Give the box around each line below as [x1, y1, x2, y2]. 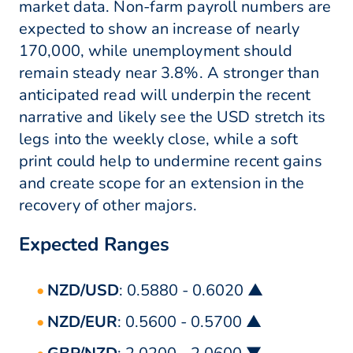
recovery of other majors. [19, 195, 197, 217]
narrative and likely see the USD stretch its [19, 106, 325, 128]
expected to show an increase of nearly [19, 18, 300, 40]
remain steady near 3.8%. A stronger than [19, 62, 320, 84]
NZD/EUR [47, 311, 117, 333]
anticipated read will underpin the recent [19, 84, 311, 106]
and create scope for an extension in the [19, 173, 305, 195]
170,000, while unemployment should [19, 40, 292, 62]
